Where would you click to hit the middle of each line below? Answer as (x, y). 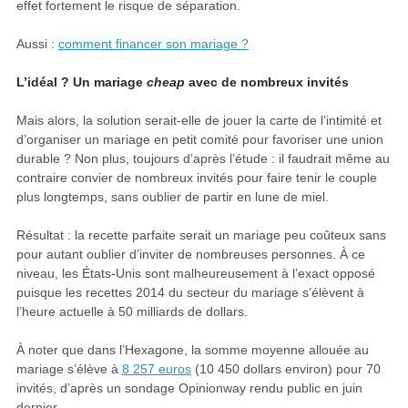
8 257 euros (157, 368)
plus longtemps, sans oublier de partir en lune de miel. (173, 196)
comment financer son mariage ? (153, 43)
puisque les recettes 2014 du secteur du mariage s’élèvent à (190, 292)
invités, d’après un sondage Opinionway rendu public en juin (189, 388)
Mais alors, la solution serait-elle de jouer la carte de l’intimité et (199, 120)
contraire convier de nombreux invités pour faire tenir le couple (197, 177)
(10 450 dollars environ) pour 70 (286, 368)
